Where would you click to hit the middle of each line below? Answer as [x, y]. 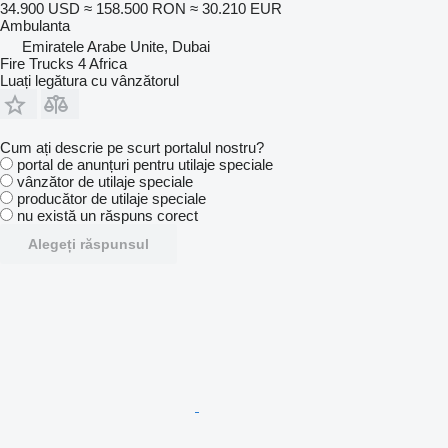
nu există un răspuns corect [107, 215]
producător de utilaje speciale [111, 198]
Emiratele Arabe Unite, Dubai [116, 46]
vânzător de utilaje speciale [105, 181]
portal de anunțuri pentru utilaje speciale [145, 164]
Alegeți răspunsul [88, 243]
